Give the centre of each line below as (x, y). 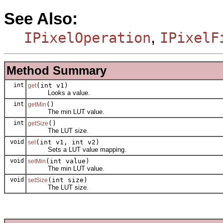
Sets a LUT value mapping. (77, 149)
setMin (37, 161)
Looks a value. (59, 93)
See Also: (41, 19)
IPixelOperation (87, 38)
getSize (38, 123)
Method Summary (56, 70)
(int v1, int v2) (68, 142)
